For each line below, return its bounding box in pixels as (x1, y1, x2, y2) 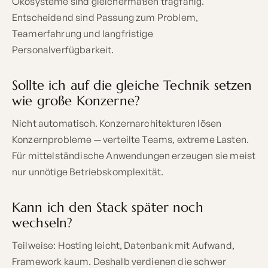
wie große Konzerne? (12, 92, 141, 109)
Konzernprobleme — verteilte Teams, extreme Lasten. (12, 133, 249, 145)
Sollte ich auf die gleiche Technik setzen (12, 76, 252, 93)
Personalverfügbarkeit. (12, 43, 114, 56)
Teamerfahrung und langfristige (12, 27, 153, 39)
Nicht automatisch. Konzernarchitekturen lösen (12, 117, 222, 129)
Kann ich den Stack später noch (12, 198, 203, 215)
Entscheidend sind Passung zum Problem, (12, 11, 199, 23)
